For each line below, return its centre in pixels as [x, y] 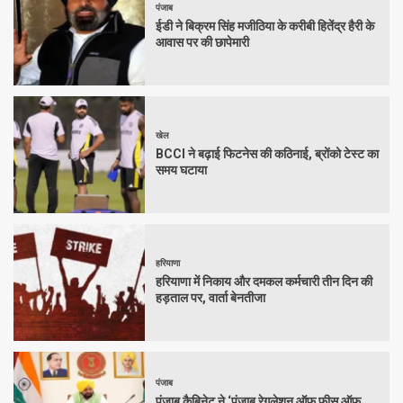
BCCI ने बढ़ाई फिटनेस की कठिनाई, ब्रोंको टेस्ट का [267, 153]
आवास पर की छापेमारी [202, 42]
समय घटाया [181, 170]
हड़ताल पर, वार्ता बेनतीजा [210, 297]
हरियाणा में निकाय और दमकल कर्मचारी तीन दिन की [264, 281]
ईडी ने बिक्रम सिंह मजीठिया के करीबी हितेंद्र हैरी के [265, 26]
